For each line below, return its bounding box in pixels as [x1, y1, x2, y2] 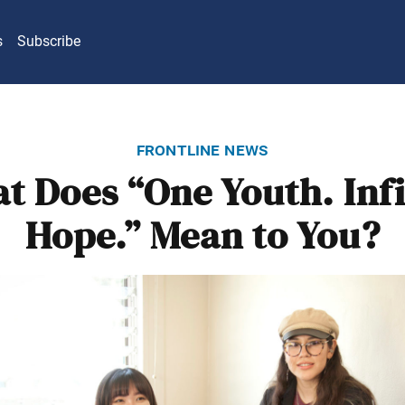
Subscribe [17, 33, 80, 51]
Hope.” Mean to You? [24, 213, 381, 259]
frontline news [136, 137, 269, 160]
